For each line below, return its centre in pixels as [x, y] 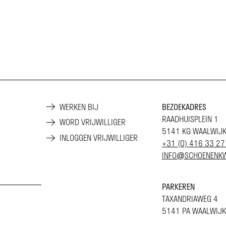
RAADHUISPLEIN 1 [190, 119]
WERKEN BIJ [79, 107]
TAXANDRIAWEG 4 [190, 199]
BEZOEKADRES [184, 107]
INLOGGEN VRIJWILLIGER [99, 138]
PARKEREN [178, 187]
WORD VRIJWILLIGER [93, 122]
